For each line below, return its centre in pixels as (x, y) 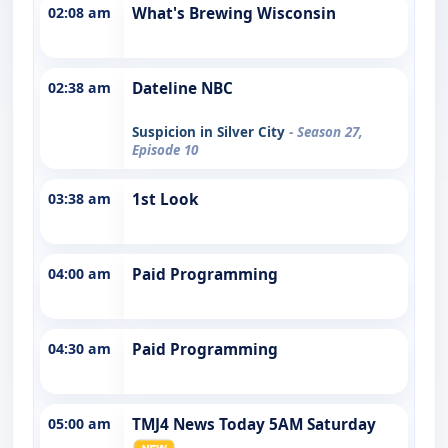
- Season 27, (326, 131)
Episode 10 (165, 149)
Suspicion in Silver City (210, 131)
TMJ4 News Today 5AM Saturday (254, 424)
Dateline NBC (182, 88)
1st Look (165, 199)
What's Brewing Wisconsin (234, 13)
